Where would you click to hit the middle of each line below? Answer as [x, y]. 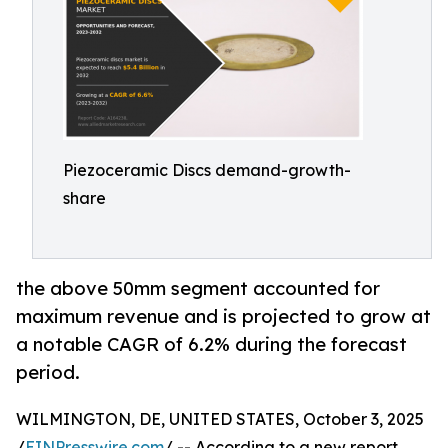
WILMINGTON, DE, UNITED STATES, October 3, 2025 [220, 419]
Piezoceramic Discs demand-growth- [207, 170]
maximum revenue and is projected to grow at [223, 316]
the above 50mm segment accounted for [198, 288]
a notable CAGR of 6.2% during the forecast [211, 344]
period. [48, 372]
